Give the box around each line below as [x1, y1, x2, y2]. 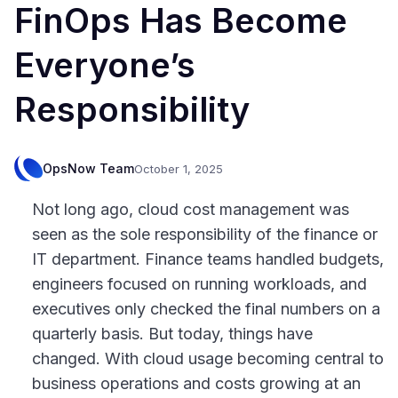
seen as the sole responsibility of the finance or [32, 224, 378, 243]
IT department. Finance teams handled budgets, [32, 249, 384, 268]
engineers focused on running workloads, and [32, 274, 367, 293]
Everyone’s [14, 44, 195, 85]
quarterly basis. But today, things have [32, 323, 313, 343]
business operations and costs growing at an [32, 373, 361, 393]
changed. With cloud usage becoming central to [32, 348, 384, 368]
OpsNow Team [43, 160, 134, 176]
